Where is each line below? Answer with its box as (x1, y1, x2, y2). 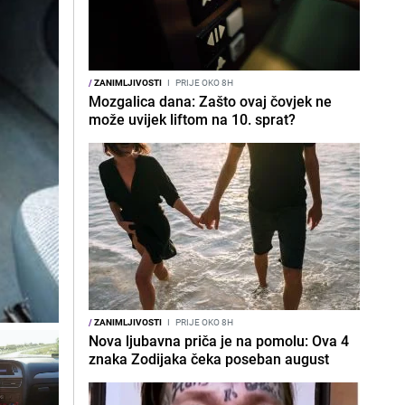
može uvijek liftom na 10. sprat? (89, 109, 296, 129)
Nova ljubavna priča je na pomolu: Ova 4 (89, 331, 349, 351)
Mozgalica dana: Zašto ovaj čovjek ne (89, 91, 332, 111)
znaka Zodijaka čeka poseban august (89, 349, 329, 369)
